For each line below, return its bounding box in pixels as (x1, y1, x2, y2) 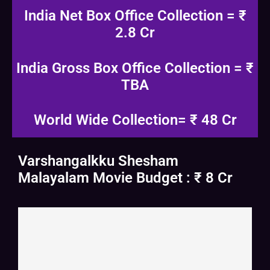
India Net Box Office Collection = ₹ (24, 7, 246, 25)
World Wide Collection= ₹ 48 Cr (33, 111, 237, 129)
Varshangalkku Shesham (18, 152, 178, 170)
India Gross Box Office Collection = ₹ (16, 60, 254, 77)
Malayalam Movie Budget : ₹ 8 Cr (18, 169, 233, 187)
